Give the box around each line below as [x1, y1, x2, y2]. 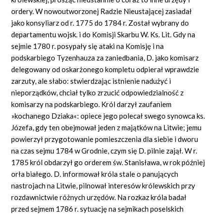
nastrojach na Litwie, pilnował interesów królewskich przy [11, 181, 196, 190]
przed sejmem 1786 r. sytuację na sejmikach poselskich [11, 204, 184, 213]
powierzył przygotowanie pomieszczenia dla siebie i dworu [11, 134, 199, 143]
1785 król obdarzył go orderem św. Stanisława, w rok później [11, 157, 205, 167]
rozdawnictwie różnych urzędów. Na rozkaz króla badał [11, 192, 187, 201]
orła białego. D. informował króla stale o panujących [11, 169, 179, 178]
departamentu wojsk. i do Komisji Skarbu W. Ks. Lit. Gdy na [11, 30, 196, 39]
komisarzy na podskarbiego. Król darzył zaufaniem [11, 99, 172, 108]
